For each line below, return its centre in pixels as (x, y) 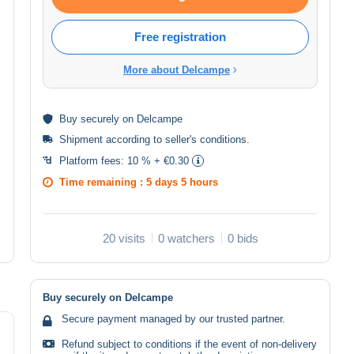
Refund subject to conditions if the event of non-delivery (189, 344)
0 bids (243, 238)
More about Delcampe (177, 70)
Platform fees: (93, 160)
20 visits (124, 238)
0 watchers (186, 238)
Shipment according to (112, 139)
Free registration (180, 36)
